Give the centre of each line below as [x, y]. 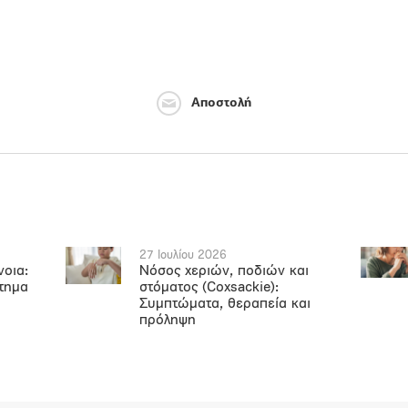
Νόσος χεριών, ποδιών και [224, 271]
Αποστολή [221, 104]
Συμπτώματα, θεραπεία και [225, 304]
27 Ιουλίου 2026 [184, 255]
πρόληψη [168, 321]
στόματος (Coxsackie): [209, 288]
